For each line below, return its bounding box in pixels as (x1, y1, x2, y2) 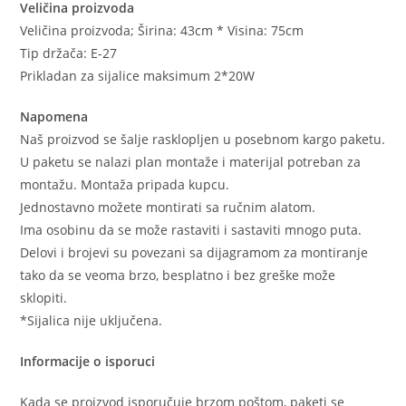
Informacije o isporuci (20, 352, 156, 370)
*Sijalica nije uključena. (20, 311, 163, 329)
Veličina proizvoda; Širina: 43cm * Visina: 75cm (20, 21, 304, 39)
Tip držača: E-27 (20, 43, 118, 62)
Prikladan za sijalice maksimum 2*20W (20, 66, 256, 84)
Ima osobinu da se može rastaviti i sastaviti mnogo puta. (20, 220, 362, 238)
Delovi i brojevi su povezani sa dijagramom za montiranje (20, 243, 369, 261)
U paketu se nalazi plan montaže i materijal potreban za (20, 152, 362, 170)
